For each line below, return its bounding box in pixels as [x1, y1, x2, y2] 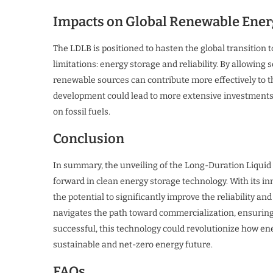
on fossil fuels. [53, 107, 110, 117]
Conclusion [53, 130, 124, 147]
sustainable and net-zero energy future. [53, 239, 213, 250]
